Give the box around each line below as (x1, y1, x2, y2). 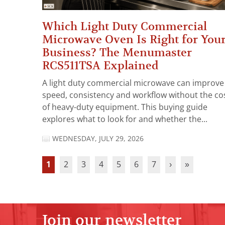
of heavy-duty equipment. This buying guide (42, 103, 207, 112)
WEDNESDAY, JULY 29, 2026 (52, 135, 144, 143)
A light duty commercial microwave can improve (42, 79, 224, 88)
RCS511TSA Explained (42, 59, 159, 72)
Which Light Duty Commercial (42, 20, 207, 33)
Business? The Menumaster (42, 46, 192, 59)
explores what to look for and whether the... (42, 115, 207, 124)
